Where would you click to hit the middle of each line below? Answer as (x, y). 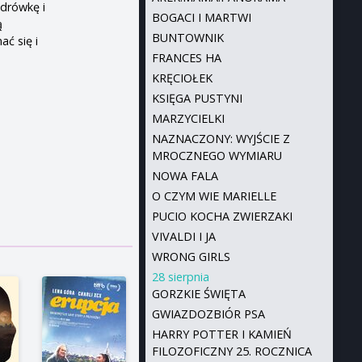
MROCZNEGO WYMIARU (217, 156)
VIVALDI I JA (183, 236)
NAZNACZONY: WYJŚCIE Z (221, 139)
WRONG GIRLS (191, 257)
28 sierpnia (180, 277)
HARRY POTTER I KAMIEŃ (221, 334)
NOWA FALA (185, 176)
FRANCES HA (186, 58)
